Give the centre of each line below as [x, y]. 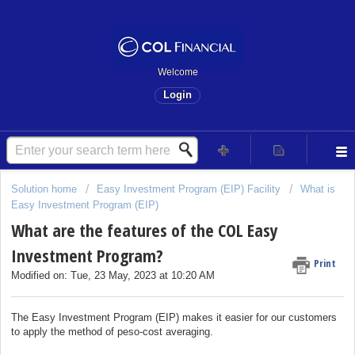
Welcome [177, 72]
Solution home [46, 189]
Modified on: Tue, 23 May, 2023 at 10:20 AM [113, 276]
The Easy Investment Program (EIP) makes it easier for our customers [174, 317]
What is [318, 189]
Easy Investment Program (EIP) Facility [189, 189]
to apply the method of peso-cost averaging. [112, 331]
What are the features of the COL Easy [145, 230]
